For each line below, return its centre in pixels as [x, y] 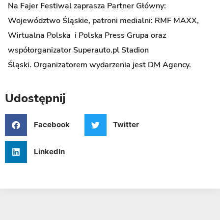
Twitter [126, 124]
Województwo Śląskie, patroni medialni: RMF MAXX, [103, 21]
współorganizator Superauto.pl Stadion [78, 50]
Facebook [52, 124]
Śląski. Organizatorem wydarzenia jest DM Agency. [99, 65]
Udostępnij [35, 98]
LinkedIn [49, 151]
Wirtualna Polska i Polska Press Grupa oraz [87, 36]
